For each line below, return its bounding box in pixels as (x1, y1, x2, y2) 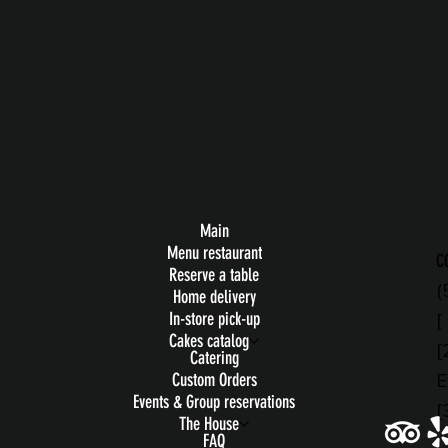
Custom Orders (171, 369, 257, 392)
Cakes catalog (169, 330, 250, 353)
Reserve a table (169, 264, 260, 287)
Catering (189, 347, 239, 370)
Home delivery (172, 286, 256, 309)
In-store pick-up (168, 308, 260, 331)
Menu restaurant (166, 242, 262, 265)
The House (179, 413, 240, 436)
